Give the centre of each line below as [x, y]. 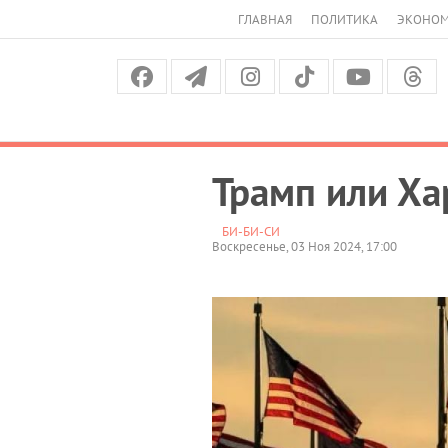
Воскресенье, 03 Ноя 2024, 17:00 [304, 246]
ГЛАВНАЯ [265, 19]
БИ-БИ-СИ [251, 231]
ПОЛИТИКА [344, 19]
